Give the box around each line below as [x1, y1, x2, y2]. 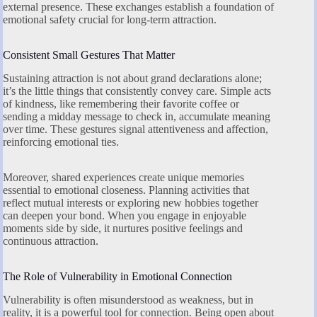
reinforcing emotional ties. [3, 136, 119, 148]
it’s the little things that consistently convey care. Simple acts [3, 85, 271, 97]
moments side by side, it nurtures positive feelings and [3, 222, 243, 234]
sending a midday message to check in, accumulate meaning [3, 110, 270, 122]
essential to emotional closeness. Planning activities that [3, 184, 249, 196]
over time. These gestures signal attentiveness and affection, [3, 123, 268, 135]
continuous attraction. [3, 235, 98, 247]
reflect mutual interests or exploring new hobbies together [3, 197, 258, 209]
